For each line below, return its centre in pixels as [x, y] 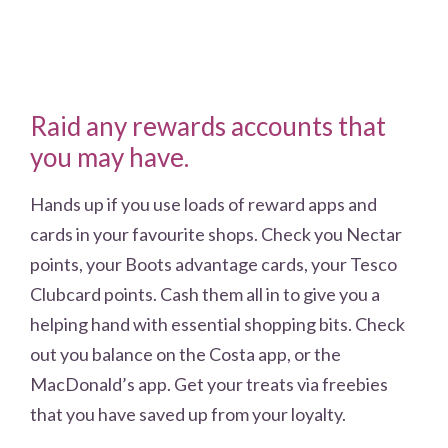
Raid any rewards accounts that [208, 125]
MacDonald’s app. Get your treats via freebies [209, 383]
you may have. [109, 156]
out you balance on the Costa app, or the [185, 353]
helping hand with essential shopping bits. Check [217, 323]
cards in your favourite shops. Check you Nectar [216, 233]
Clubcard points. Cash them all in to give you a [205, 293]
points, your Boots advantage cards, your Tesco [213, 263]
